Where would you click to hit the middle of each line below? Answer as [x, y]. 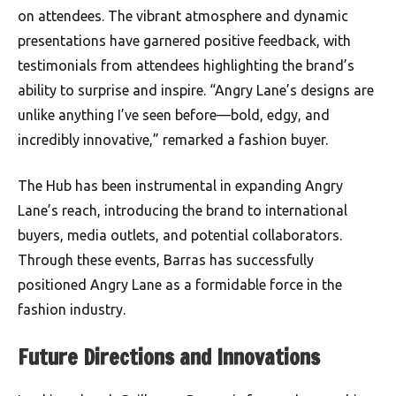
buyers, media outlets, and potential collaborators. [180, 235]
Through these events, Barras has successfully [166, 259]
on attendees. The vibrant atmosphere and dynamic [183, 15]
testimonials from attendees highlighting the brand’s [186, 65]
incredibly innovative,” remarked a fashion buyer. [173, 139]
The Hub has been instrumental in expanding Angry [180, 185]
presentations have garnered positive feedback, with [184, 40]
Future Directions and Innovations [169, 357]
